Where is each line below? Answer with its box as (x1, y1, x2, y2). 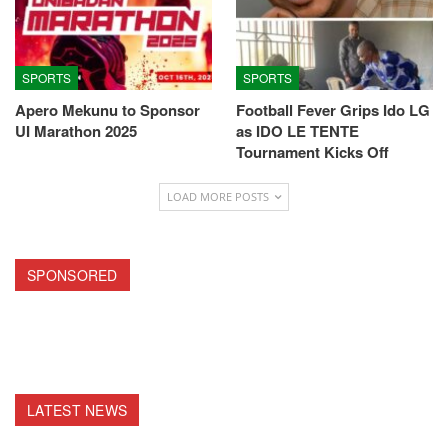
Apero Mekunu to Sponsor (15, 99, 200, 122)
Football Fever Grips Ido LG (236, 99, 430, 122)
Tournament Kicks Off (236, 141, 389, 164)
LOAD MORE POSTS (167, 189, 272, 205)
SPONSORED (27, 265, 118, 286)
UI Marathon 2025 (15, 120, 137, 143)
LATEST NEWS (27, 399, 128, 420)
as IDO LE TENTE (236, 120, 359, 143)
